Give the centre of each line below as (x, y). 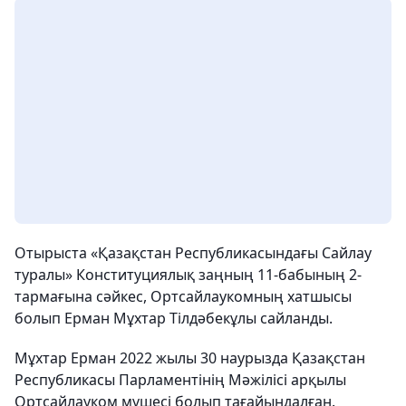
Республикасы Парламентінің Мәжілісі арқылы (180, 379)
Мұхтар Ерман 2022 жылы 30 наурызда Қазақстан (190, 358)
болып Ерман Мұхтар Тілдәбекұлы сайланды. (174, 318)
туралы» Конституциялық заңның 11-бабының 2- (188, 274)
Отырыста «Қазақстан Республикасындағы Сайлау (193, 252)
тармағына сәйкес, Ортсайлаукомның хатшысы (183, 296)
